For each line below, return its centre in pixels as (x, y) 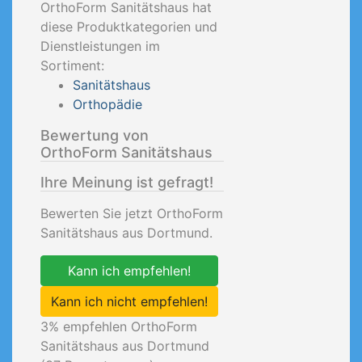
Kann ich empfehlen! (129, 271)
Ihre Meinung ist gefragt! (127, 182)
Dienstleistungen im (100, 46)
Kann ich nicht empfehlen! (129, 301)
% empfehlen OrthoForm (123, 326)
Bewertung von (95, 135)
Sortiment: (72, 65)
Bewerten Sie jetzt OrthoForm (132, 213)
